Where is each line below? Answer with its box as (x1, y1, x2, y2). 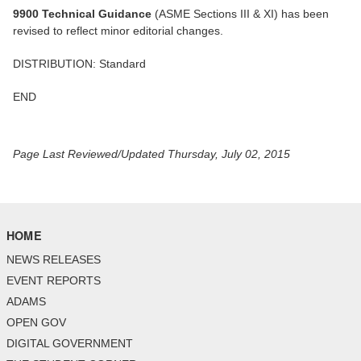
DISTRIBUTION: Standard (13, 57, 146, 71)
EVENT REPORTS (6, 274, 101, 288)
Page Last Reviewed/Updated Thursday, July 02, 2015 (13, 147, 290, 161)
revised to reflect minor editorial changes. (13, 24, 223, 38)
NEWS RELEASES (6, 253, 101, 267)
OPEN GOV (6, 316, 66, 330)
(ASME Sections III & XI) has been (151, 7, 329, 21)
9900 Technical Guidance (13, 7, 151, 21)
